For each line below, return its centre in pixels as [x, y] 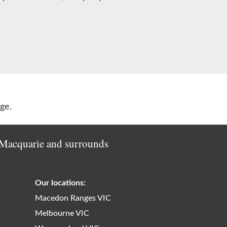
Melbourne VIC [62, 213]
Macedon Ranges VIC [73, 198]
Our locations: [60, 183]
